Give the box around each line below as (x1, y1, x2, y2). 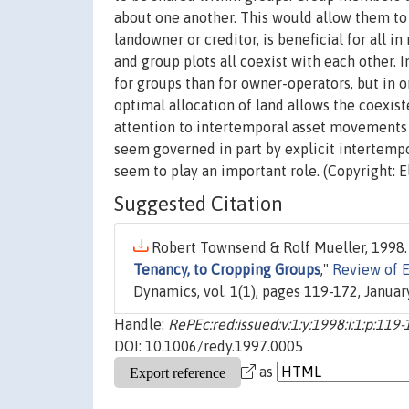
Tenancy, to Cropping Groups (133, 261, 320, 278)
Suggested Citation (114, 192, 283, 216)
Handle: (114, 316, 168, 333)
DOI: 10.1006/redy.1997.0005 (114, 338, 303, 355)
